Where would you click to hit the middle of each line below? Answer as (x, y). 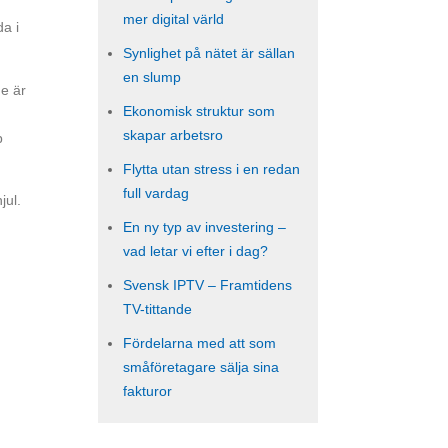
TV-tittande (157, 309)
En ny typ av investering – (204, 227)
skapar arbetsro (173, 135)
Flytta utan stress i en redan (211, 169)
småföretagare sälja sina (201, 367)
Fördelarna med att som (199, 343)
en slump (152, 77)
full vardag (156, 193)
